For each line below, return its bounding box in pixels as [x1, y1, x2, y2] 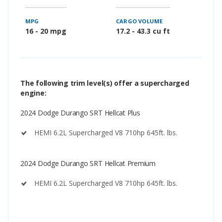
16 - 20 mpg [25, 26, 66, 36]
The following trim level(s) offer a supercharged [20, 78, 189, 88]
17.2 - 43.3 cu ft [116, 26, 170, 36]
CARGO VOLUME [116, 17, 163, 25]
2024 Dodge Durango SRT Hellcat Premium [20, 158, 156, 168]
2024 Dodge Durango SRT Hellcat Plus [20, 108, 140, 117]
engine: [20, 88, 47, 98]
